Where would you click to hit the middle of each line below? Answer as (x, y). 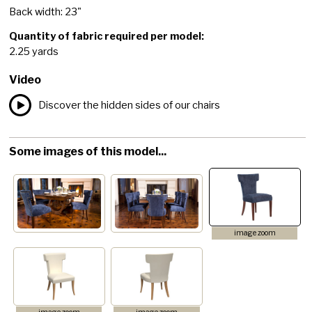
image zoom (255, 233)
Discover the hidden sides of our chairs (130, 105)
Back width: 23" (46, 11)
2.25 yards (34, 51)
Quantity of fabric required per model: (107, 36)
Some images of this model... (88, 151)
